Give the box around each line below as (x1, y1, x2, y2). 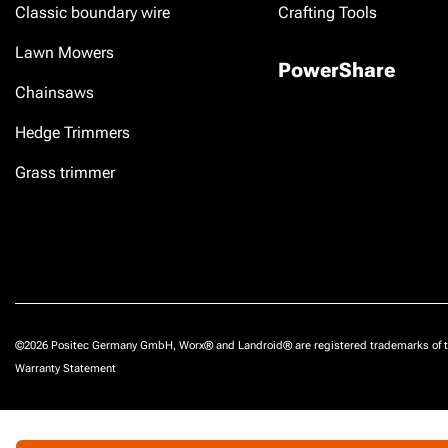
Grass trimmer (15, 163, 115, 182)
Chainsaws (15, 83, 94, 102)
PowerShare (277, 58, 395, 82)
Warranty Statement (15, 362, 116, 375)
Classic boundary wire (15, 3, 170, 22)
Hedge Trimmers (15, 123, 130, 142)
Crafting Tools (277, 3, 377, 22)
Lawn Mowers (15, 43, 114, 62)
